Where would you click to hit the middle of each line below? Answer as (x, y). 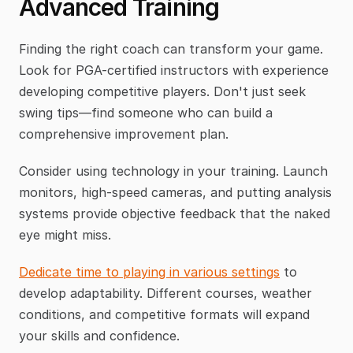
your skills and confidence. (99, 335)
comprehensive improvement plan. (124, 134)
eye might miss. (65, 234)
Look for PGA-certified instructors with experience (174, 70)
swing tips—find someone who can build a (146, 112)
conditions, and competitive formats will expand (164, 314)
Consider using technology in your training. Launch (173, 171)
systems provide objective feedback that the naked (175, 213)
